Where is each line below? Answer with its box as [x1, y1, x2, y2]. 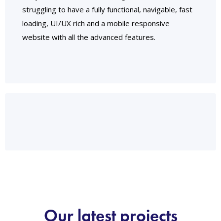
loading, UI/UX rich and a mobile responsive [22, 18, 170, 29]
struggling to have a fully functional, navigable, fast [22, 4, 192, 15]
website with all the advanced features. [22, 32, 155, 42]
